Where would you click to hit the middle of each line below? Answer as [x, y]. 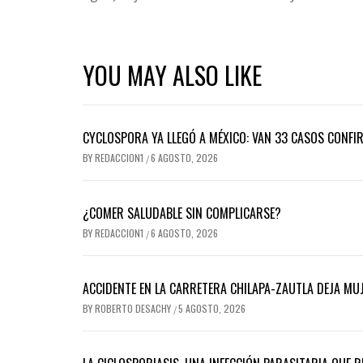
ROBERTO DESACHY [134, 308]
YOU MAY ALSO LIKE [172, 75]
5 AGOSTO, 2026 [212, 308]
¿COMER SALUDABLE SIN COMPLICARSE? [182, 213]
